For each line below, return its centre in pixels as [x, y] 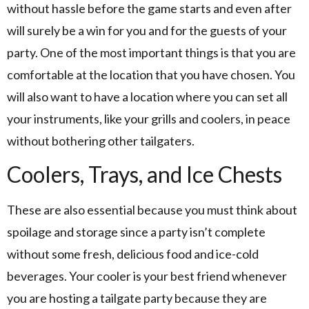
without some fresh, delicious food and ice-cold [133, 254]
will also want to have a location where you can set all [147, 96]
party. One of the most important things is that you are [151, 52]
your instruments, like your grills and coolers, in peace [149, 118]
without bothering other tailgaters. [101, 140]
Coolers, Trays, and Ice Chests [144, 175]
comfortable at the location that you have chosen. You [151, 74]
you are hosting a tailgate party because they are [137, 298]
